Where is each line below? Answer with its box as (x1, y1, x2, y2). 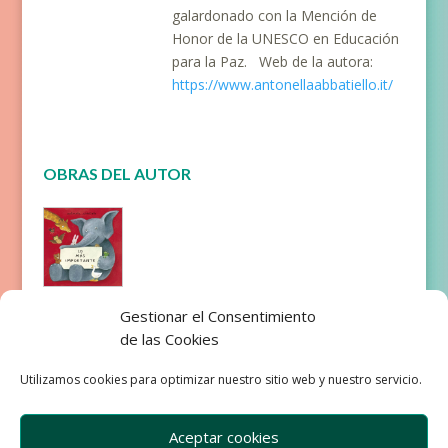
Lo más (42, 300, 97, 322)
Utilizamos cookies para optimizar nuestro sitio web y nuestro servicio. (20, 371, 422, 388)
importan (42, 320, 116, 342)
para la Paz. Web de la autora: (172, 52, 374, 71)
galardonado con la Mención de (172, 6, 378, 25)
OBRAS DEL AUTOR (42, 164, 191, 183)
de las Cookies (120, 329, 219, 349)
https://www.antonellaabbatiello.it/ (172, 75, 394, 94)
